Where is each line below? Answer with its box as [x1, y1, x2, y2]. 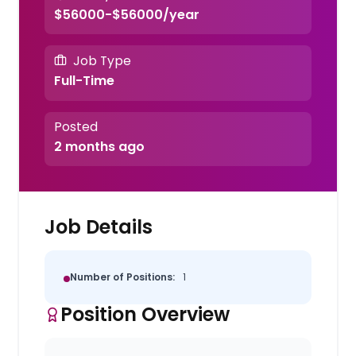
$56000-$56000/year [53, 5, 199, 24]
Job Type [72, 52, 131, 69]
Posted [53, 118, 98, 135]
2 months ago [53, 137, 145, 156]
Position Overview [60, 300, 230, 327]
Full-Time [53, 72, 114, 91]
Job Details [44, 213, 153, 240]
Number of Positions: [70, 269, 176, 284]
